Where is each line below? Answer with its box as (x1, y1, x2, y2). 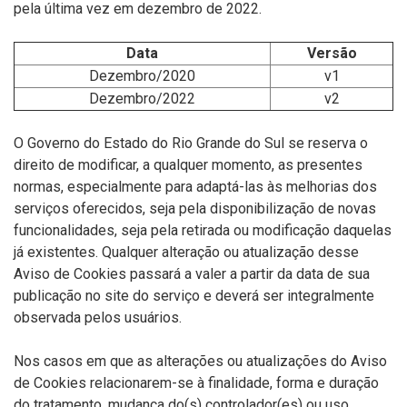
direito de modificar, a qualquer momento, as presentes (14, 156, 362, 174)
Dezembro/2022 (89, 90, 195, 107)
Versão (306, 45, 357, 62)
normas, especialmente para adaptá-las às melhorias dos (14, 178, 377, 195)
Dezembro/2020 (89, 67, 195, 84)
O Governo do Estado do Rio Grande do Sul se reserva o (14, 134, 368, 152)
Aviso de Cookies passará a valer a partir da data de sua (14, 265, 370, 283)
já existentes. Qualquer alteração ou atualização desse (14, 243, 359, 261)
